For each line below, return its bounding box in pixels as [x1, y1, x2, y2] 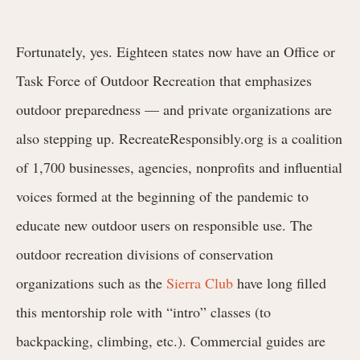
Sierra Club [166, 272, 233, 292]
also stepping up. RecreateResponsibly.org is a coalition [16, 128, 342, 148]
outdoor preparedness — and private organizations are [16, 99, 332, 119]
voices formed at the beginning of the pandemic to [16, 186, 309, 206]
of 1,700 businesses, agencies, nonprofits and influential [16, 157, 342, 177]
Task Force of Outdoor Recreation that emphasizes [16, 70, 312, 90]
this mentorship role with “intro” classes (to [16, 301, 271, 321]
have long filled [233, 272, 326, 292]
